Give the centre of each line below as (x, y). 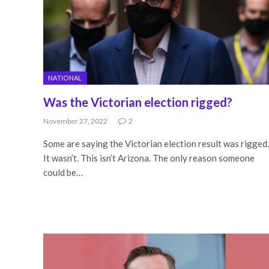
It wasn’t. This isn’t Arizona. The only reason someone (149, 158)
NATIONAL (65, 77)
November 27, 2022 (75, 121)
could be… (63, 172)
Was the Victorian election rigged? (138, 102)
